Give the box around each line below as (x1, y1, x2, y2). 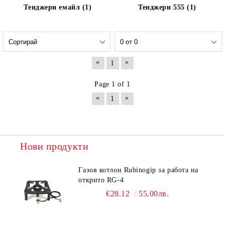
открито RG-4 (78, 176, 124, 184)
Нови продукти (20, 141, 89, 152)
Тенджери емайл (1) (24, 4, 92, 11)
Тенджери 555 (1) (138, 4, 196, 11)
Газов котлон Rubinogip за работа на (78, 166, 198, 174)
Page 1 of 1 (94, 80, 131, 88)
